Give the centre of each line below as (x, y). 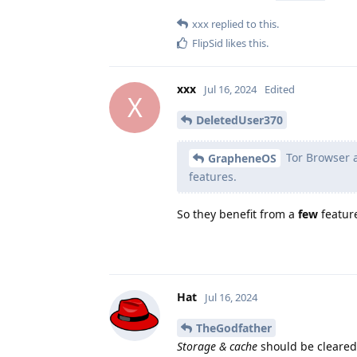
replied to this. (244, 24)
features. (213, 177)
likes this (245, 43)
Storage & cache (217, 347)
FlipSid (208, 43)
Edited (280, 89)
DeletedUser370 (239, 120)
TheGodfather (234, 328)
